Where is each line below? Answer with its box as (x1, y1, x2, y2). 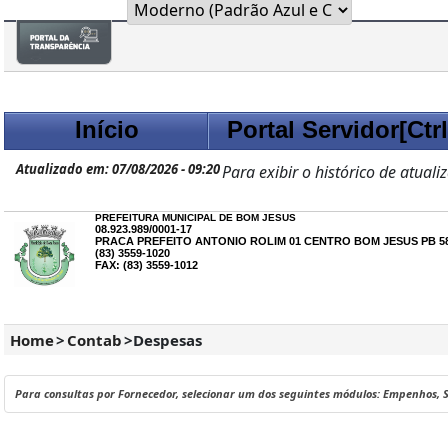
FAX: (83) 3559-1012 (95, 259, 199, 271)
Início (75, 116, 139, 143)
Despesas (133, 330, 202, 350)
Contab (67, 330, 122, 350)
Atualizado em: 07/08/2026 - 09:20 (16, 160, 220, 178)
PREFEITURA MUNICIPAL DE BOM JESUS (95, 212, 297, 223)
